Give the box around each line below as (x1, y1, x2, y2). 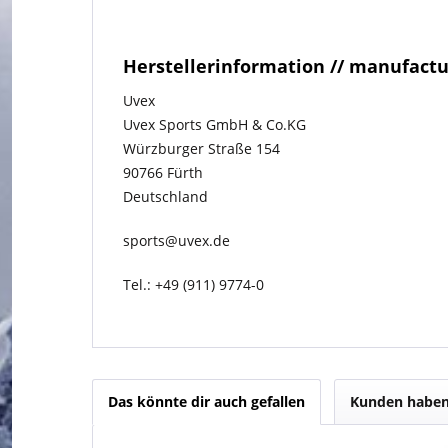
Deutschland (123, 186, 208, 206)
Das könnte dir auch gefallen (108, 391, 305, 411)
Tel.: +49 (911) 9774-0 (123, 274, 264, 294)
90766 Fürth (123, 162, 203, 182)
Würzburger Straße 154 (123, 138, 280, 158)
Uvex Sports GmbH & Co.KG (123, 114, 306, 134)
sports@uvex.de (123, 230, 230, 250)
